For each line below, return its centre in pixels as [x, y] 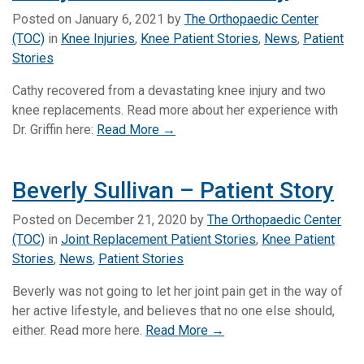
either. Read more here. [79, 330]
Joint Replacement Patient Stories [158, 239]
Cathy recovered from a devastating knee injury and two [169, 90]
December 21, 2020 [131, 219]
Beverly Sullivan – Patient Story [173, 190]
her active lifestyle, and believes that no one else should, [173, 310]
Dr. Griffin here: [54, 129]
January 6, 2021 [119, 19]
